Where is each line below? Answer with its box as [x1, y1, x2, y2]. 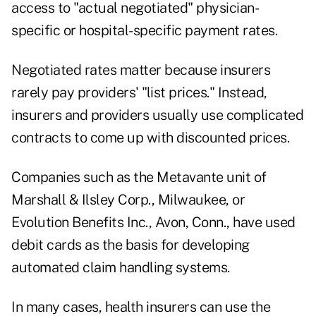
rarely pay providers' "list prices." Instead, [11, 84, 267, 102]
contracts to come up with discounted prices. [11, 129, 289, 147]
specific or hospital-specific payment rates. [11, 22, 277, 39]
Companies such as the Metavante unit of [11, 169, 267, 186]
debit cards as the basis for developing [11, 236, 250, 254]
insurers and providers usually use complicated [11, 107, 303, 124]
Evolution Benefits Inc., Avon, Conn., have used [11, 214, 296, 231]
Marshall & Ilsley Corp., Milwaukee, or [11, 191, 245, 209]
